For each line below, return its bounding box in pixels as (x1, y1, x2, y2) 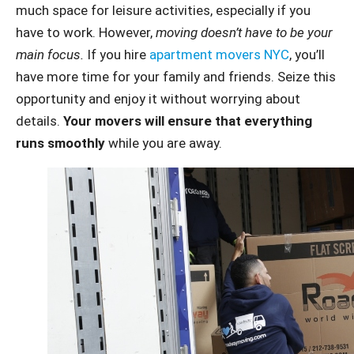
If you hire (84, 46, 149, 62)
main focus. (16, 46, 84, 62)
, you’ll (289, 46, 325, 62)
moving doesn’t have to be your (153, 24, 333, 40)
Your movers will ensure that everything (63, 112, 312, 129)
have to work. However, (16, 24, 153, 40)
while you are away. (105, 134, 222, 151)
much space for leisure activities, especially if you (16, 2, 311, 18)
